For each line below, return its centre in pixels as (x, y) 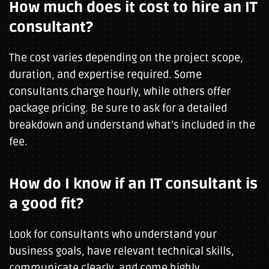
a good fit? (46, 204)
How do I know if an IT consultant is (133, 184)
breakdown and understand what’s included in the (132, 125)
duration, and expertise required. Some (105, 74)
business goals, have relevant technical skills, (122, 251)
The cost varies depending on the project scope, (126, 58)
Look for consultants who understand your (113, 234)
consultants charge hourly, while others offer (120, 91)
